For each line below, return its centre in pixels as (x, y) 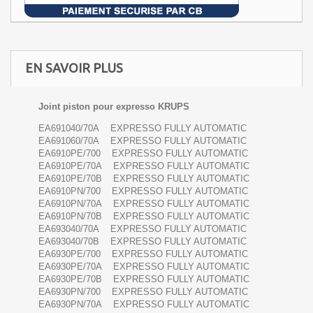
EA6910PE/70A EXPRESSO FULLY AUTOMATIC (150, 166)
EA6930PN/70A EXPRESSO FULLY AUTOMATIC (150, 305)
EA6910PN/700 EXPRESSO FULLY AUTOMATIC (149, 191)
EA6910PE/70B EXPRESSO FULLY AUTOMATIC (150, 179)
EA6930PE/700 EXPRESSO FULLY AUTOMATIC (149, 254)
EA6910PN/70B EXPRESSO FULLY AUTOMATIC (150, 217)
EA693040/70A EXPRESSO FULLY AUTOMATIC (148, 229)
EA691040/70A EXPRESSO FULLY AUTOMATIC (148, 129)
